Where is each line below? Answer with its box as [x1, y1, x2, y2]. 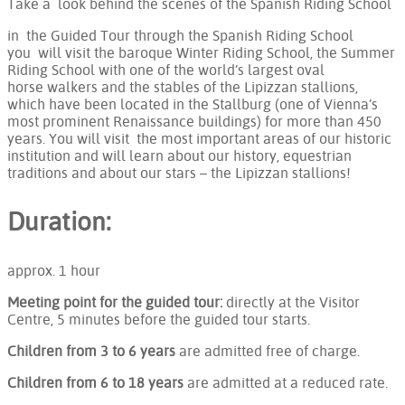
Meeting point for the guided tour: [7, 294, 222, 311]
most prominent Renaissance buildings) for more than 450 [7, 113, 381, 130]
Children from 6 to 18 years [7, 374, 187, 391]
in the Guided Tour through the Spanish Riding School [7, 27, 353, 44]
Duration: [7, 207, 111, 236]
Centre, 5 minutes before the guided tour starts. [7, 311, 310, 328]
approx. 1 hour [7, 262, 100, 279]
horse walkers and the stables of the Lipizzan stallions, [7, 79, 358, 96]
